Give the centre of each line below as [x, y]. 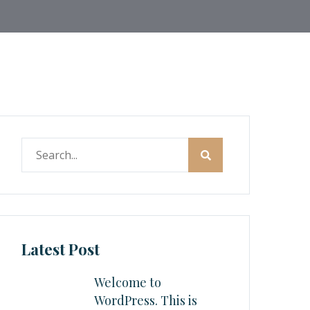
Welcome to [128, 282]
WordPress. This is [146, 300]
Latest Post [61, 249]
